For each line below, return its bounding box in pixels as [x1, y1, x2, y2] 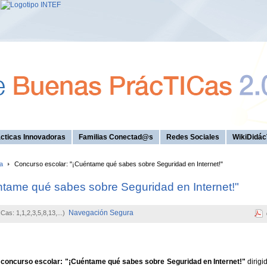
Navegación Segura [68, 209, 133, 218]
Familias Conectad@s [79, 133, 153, 141]
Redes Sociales [166, 133, 219, 141]
